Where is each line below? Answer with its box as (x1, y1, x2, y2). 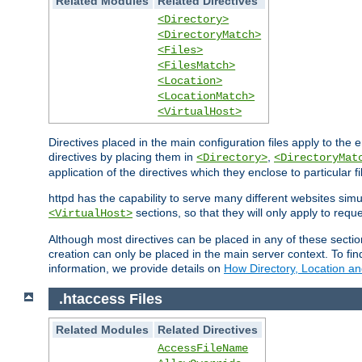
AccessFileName (158, 342, 249, 356)
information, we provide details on (48, 261, 224, 275)
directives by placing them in (48, 149, 196, 163)
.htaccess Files (58, 290, 162, 307)
